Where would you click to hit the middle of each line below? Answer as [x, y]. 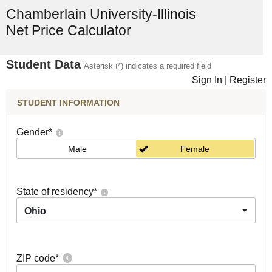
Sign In [207, 80]
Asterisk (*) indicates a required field [148, 66]
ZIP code [36, 258]
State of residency [55, 192]
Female [195, 149]
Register [248, 80]
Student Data [43, 64]
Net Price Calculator [69, 30]
